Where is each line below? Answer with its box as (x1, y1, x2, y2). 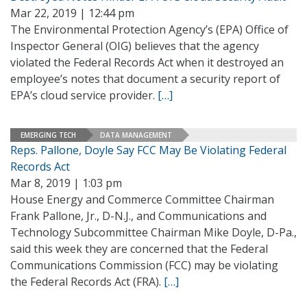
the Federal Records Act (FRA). (10, 274, 164, 289)
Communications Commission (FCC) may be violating (10, 258, 278, 273)
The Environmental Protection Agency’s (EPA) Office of (10, 22, 288, 37)
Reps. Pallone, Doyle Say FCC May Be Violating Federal (10, 143, 286, 158)
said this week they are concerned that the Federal (10, 241, 268, 256)
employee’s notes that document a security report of (10, 71, 280, 86)
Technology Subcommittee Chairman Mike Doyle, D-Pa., (10, 225, 297, 240)
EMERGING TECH (21, 130, 76, 140)
